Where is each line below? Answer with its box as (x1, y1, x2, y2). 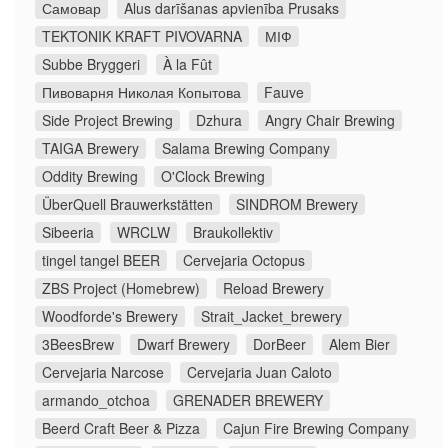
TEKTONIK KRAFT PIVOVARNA (42, 26, 242, 47)
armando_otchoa (42, 390, 150, 411)
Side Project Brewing (42, 110, 173, 131)
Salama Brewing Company (162, 138, 330, 159)
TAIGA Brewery (42, 138, 139, 159)
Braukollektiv (193, 222, 273, 243)
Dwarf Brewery (137, 334, 230, 355)
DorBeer (253, 334, 306, 355)
